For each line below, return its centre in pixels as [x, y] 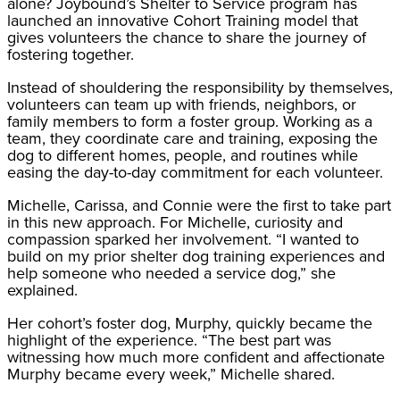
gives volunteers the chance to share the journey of [187, 37]
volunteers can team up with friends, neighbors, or [182, 104]
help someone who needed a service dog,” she [171, 273]
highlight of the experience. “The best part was [169, 340]
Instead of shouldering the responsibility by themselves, [200, 87]
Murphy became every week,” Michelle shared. [171, 374]
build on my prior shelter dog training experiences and [196, 256]
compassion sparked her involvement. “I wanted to [183, 239]
